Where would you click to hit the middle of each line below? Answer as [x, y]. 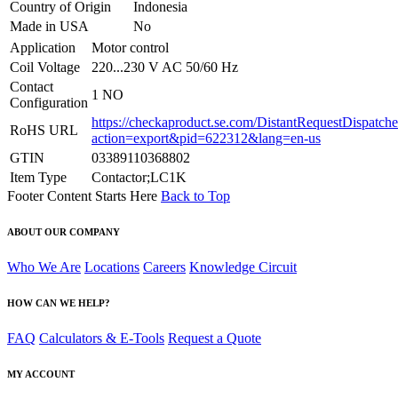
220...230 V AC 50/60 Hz [165, 67]
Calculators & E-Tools [102, 338]
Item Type [38, 177]
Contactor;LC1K [139, 177]
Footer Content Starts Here [84, 195]
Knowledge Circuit [243, 267]
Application [43, 47]
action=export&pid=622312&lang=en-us [206, 138]
